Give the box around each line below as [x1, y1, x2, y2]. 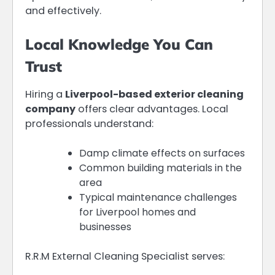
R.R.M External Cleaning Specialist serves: [25, 249, 225, 264]
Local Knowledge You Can [25, 35, 213, 54]
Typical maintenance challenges [79, 190, 237, 205]
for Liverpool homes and [79, 205, 196, 220]
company [25, 102, 76, 117]
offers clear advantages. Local [76, 102, 228, 117]
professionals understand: [25, 117, 153, 131]
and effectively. [25, 3, 101, 18]
